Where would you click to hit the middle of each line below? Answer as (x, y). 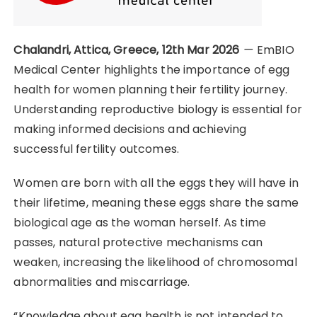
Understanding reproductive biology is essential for (158, 110)
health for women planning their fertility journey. (150, 90)
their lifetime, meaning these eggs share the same (156, 203)
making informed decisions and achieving (130, 129)
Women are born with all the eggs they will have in (156, 183)
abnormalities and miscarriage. (102, 282)
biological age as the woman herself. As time (140, 223)
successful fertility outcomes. (96, 149)
